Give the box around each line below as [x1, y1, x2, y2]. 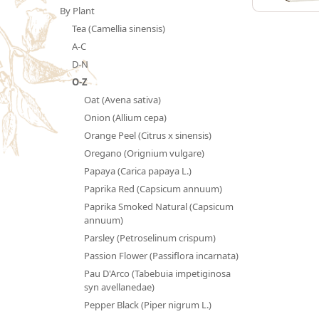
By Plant [60, 4, 95, 17]
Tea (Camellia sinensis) [71, 21, 165, 35]
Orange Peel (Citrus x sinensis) [83, 128, 211, 142]
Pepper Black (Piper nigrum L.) [83, 298, 211, 311]
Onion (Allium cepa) [83, 110, 167, 124]
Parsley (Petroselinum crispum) [83, 231, 216, 244]
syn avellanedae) [83, 280, 155, 293]
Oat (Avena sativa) [83, 93, 161, 106]
